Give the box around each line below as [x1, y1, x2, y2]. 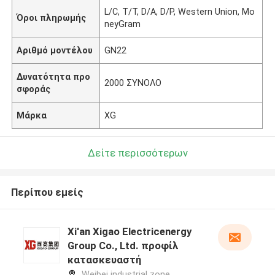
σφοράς [17, 83, 51, 94]
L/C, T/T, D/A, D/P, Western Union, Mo [104, 6, 255, 17]
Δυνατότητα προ [17, 71, 91, 82]
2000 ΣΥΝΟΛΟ [104, 77, 162, 88]
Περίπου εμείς [10, 186, 83, 199]
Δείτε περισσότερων [87, 146, 188, 159]
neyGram [104, 18, 141, 29]
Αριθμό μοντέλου [17, 45, 93, 55]
